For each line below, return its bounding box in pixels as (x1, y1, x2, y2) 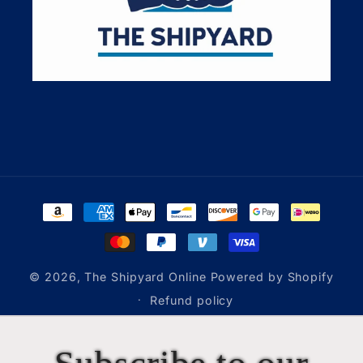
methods (36, 219, 104, 239)
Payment (36, 194, 105, 214)
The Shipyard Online (84, 269, 207, 284)
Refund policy (150, 293, 234, 307)
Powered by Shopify (210, 269, 334, 284)
